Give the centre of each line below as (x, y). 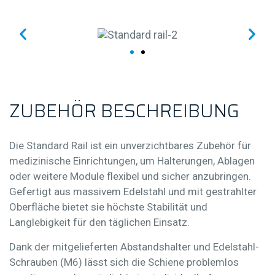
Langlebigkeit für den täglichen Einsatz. (99, 222)
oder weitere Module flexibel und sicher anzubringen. (130, 176)
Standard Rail (57, 145)
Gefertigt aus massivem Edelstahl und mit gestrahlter (133, 191)
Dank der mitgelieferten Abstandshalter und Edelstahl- (134, 246)
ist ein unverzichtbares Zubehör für (169, 145)
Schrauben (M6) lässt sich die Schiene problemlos (124, 262)
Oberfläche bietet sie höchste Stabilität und (108, 207)
